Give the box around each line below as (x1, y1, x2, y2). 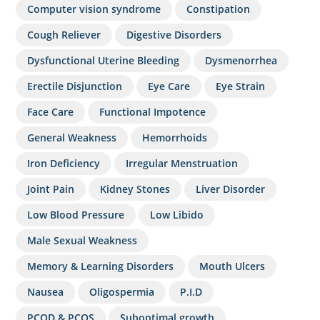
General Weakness (27, 130, 117, 144)
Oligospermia (89, 284, 155, 299)
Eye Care (148, 79, 191, 93)
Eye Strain (216, 79, 266, 93)
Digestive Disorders (126, 27, 222, 41)
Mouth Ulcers (199, 259, 266, 273)
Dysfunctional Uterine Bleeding (27, 53, 180, 67)
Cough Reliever (27, 27, 101, 41)
